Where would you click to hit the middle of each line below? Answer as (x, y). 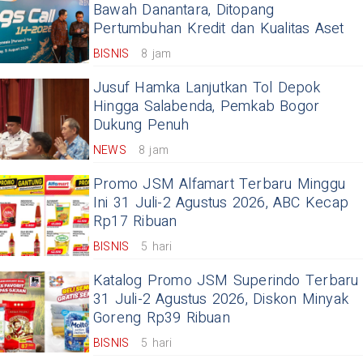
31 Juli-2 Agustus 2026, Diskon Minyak (221, 299)
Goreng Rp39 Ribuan (162, 318)
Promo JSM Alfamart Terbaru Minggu (220, 184)
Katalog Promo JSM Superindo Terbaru (226, 280)
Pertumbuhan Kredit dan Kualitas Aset (219, 28)
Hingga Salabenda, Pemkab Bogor (207, 106)
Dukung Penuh (141, 125)
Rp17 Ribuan (135, 221)
